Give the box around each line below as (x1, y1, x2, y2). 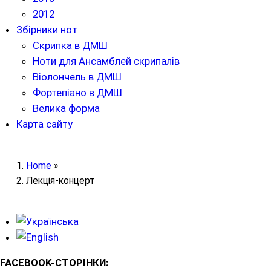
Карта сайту (16, 118, 73, 131)
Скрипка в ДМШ (33, 39, 108, 52)
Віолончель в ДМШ (33, 71, 122, 83)
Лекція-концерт (25, 174, 95, 186)
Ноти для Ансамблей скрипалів (33, 55, 180, 68)
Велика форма (33, 102, 100, 115)
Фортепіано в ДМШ (33, 87, 123, 99)
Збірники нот (16, 24, 78, 36)
